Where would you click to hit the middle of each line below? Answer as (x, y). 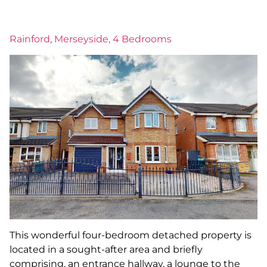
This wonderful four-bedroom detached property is (131, 235)
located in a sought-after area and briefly (106, 249)
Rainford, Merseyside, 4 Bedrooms (91, 39)
